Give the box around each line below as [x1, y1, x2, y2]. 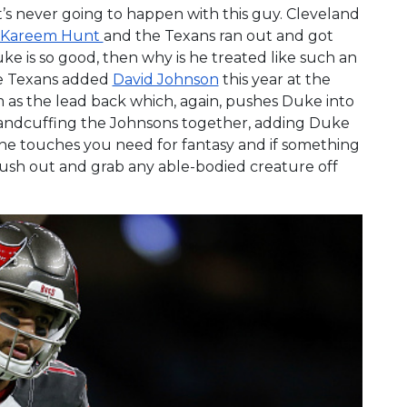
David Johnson [112, 70, 219, 88]
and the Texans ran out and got [103, 26, 333, 45]
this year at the [218, 70, 331, 88]
